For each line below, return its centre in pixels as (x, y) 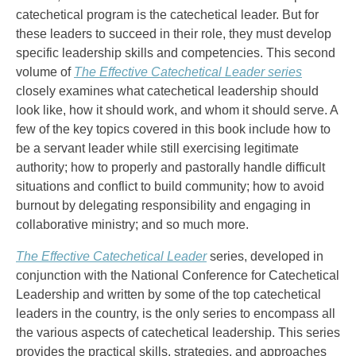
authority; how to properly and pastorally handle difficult (170, 167)
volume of (45, 72)
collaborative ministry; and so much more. (132, 224)
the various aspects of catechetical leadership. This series (178, 333)
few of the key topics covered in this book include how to (173, 129)
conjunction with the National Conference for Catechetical (178, 275)
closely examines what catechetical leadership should (167, 91)
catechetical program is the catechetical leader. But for (167, 15)
